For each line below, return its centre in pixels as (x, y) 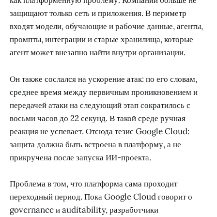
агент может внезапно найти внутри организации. (98, 53)
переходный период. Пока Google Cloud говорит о (101, 196)
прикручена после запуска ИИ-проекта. (80, 157)
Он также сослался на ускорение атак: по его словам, (103, 79)
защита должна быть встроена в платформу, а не (95, 144)
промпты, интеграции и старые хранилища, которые (101, 39)
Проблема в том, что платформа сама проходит (93, 183)
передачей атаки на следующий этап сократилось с (100, 105)
